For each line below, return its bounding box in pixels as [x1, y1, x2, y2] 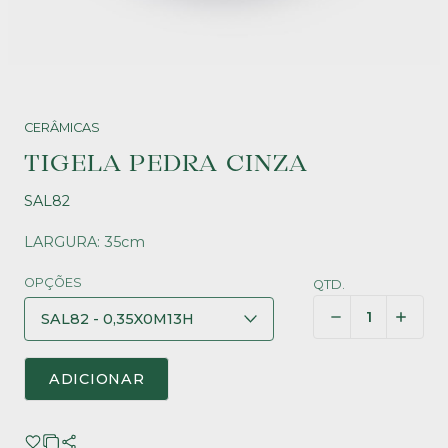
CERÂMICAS [24, 120, 100, 135]
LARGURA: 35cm [24, 233, 145, 251]
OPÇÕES [24, 275, 82, 290]
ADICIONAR [49, 370, 145, 388]
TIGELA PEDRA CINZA [24, 149, 309, 179]
